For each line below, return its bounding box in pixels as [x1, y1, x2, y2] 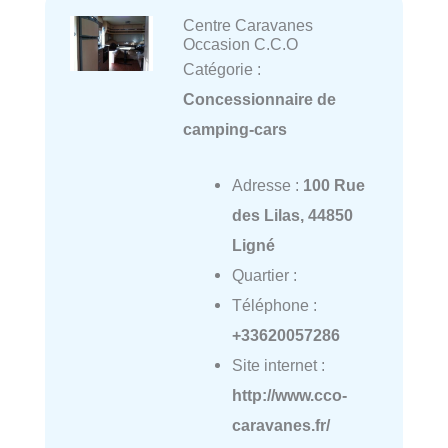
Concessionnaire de [182, 89, 336, 108]
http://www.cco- [231, 386, 347, 405]
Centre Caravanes [182, 15, 313, 34]
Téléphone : [231, 296, 317, 315]
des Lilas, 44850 [231, 206, 353, 225]
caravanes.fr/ [231, 416, 330, 435]
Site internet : [231, 356, 325, 375]
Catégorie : [182, 59, 261, 78]
